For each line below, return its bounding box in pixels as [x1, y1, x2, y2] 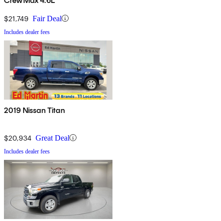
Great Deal [36, 133, 70, 142]
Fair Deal [33, 14, 62, 23]
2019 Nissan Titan [4, 105, 65, 115]
